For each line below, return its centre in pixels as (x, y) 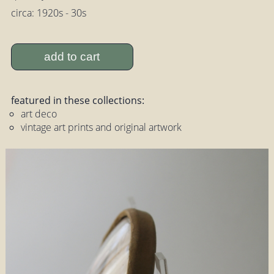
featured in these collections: (77, 101)
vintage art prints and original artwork (101, 128)
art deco (39, 114)
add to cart (72, 56)
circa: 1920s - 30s (48, 13)
